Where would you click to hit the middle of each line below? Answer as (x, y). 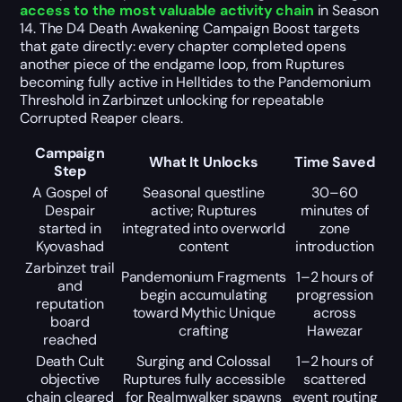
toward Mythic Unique (204, 312)
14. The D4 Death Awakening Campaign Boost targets (190, 28)
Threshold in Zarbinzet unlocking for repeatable (172, 100)
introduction (335, 246)
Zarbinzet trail (70, 267)
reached (70, 339)
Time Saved (335, 162)
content (204, 246)
